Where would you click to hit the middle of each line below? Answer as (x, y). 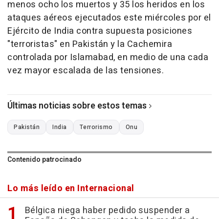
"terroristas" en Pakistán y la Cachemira (90, 44)
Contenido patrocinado (44, 160)
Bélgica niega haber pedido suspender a (107, 211)
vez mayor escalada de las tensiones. (86, 71)
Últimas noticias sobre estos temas (77, 106)
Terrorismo (96, 127)
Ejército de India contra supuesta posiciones (100, 31)
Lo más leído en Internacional (71, 189)
